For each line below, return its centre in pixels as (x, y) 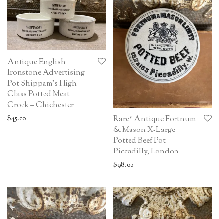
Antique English (36, 62)
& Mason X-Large (144, 130)
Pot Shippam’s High (42, 84)
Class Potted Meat (39, 94)
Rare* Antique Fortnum (154, 119)
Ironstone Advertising (46, 73)
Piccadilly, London (146, 152)
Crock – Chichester (41, 105)
